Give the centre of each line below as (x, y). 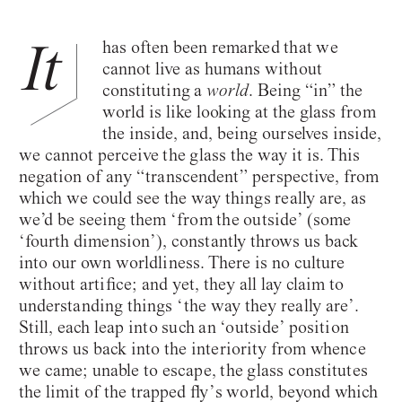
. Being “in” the (306, 90)
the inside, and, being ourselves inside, (242, 133)
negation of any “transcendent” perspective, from (199, 176)
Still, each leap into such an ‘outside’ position (184, 327)
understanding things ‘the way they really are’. (189, 305)
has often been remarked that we (220, 47)
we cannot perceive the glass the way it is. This (189, 154)
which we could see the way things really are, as (192, 197)
